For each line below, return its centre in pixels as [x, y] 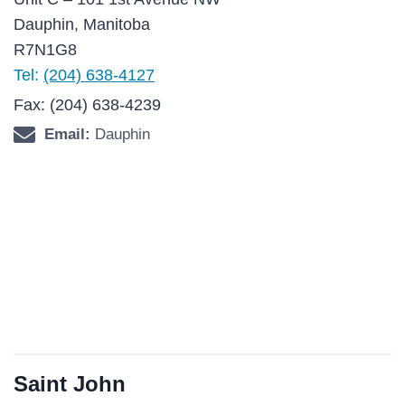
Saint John [70, 384]
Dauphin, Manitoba [82, 24]
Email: [67, 134]
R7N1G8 [45, 50]
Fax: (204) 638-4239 [87, 105]
